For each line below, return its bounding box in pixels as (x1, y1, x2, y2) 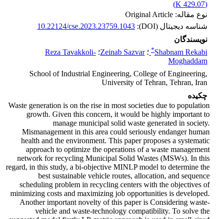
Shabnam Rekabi (154, 48, 207, 57)
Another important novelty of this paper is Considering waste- (20, 198, 210, 207)
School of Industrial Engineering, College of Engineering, (29, 69, 207, 78)
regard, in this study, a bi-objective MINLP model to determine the (6, 163, 210, 172)
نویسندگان (174, 35, 207, 44)
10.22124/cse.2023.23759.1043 (37, 22, 135, 31)
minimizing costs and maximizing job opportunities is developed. (10, 189, 210, 198)
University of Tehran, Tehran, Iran (102, 78, 207, 87)
